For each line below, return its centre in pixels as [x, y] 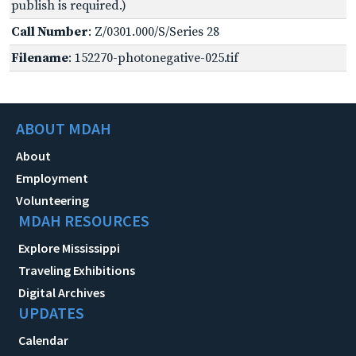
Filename [40, 58]
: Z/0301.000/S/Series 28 [154, 31]
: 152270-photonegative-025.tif [153, 58]
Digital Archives [62, 292]
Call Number [50, 31]
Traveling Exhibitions [77, 270]
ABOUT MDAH [64, 128]
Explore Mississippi [69, 248]
